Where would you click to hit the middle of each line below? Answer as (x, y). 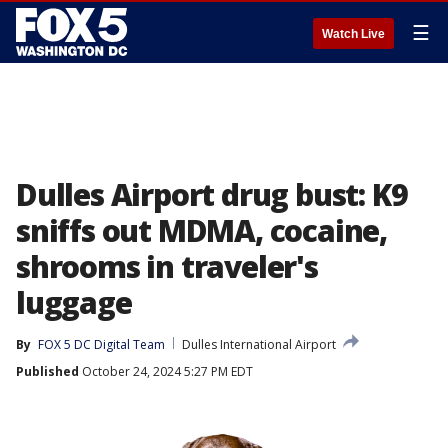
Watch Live (353, 34)
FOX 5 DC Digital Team (101, 344)
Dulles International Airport (259, 344)
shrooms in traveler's (167, 266)
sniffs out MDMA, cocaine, (201, 230)
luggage (74, 302)
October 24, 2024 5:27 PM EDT (166, 371)
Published (47, 371)
